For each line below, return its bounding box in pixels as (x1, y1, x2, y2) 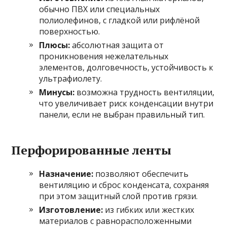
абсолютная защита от (70, 39, 164, 51)
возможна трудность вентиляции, (74, 86, 215, 98)
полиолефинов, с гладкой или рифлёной (39, 14, 200, 26)
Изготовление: (39, 204, 103, 215)
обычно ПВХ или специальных (39, 3, 160, 15)
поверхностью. (39, 25, 100, 37)
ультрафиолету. (39, 72, 102, 84)
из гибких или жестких (103, 204, 195, 215)
